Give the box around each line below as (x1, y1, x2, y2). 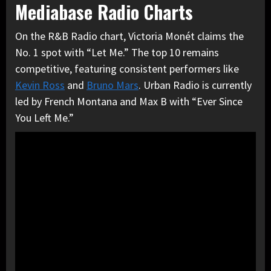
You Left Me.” (15, 110, 74, 125)
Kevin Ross (15, 77, 65, 92)
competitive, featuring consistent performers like (15, 61, 239, 76)
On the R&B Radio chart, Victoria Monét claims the (15, 28, 244, 43)
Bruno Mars (87, 77, 139, 92)
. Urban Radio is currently (139, 77, 252, 92)
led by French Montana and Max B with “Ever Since (15, 94, 243, 108)
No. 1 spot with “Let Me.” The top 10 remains (15, 45, 219, 59)
